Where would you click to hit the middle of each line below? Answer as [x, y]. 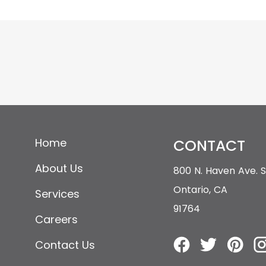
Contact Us [65, 245]
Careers [56, 219]
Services [57, 194]
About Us [59, 168]
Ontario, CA [201, 190]
